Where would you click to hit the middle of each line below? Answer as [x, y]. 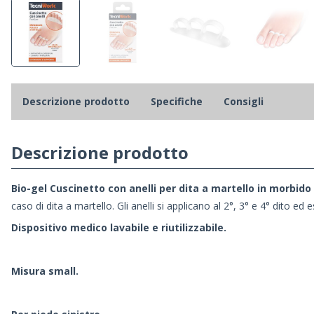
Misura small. [45, 271]
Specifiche [177, 102]
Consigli [244, 102]
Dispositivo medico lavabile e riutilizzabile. [119, 228]
